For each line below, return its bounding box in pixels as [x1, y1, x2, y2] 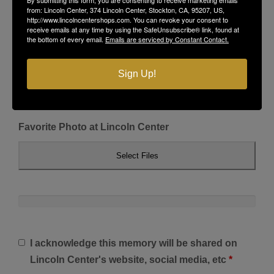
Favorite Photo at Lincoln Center [18, 122, 169, 133]
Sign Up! [118, 68, 156, 79]
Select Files [116, 151, 158, 161]
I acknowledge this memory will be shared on [29, 238, 237, 249]
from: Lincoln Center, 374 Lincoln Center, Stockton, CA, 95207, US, [27, 4, 224, 15]
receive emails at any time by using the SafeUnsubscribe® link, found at [27, 24, 239, 34]
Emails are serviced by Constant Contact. [105, 34, 229, 44]
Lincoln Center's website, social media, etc [29, 254, 229, 265]
